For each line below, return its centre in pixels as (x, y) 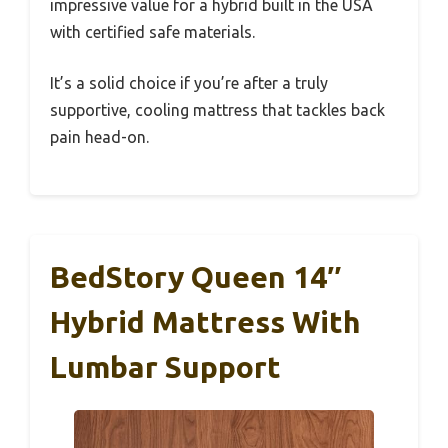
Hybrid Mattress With (205, 321)
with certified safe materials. (152, 31)
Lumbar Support (165, 366)
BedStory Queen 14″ (195, 276)
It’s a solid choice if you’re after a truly (189, 82)
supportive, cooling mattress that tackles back (217, 109)
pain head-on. (99, 136)
